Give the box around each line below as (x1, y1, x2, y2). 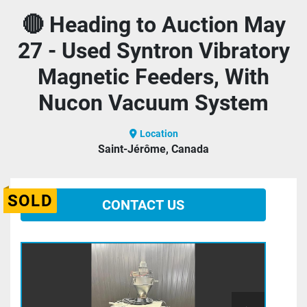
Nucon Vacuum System (38, 90, 269, 116)
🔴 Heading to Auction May (21, 12, 286, 38)
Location (139, 128, 178, 140)
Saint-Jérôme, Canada (98, 143, 209, 156)
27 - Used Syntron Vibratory (17, 38, 290, 64)
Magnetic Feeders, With (38, 64, 269, 90)
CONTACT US (102, 197, 184, 214)
